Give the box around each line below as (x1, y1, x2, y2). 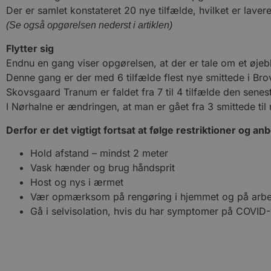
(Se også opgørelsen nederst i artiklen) (6, 20, 172, 30)
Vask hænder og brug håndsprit (30, 162, 175, 174)
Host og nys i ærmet (30, 176, 123, 189)
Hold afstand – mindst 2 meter (30, 147, 168, 160)
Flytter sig (6, 42, 54, 55)
